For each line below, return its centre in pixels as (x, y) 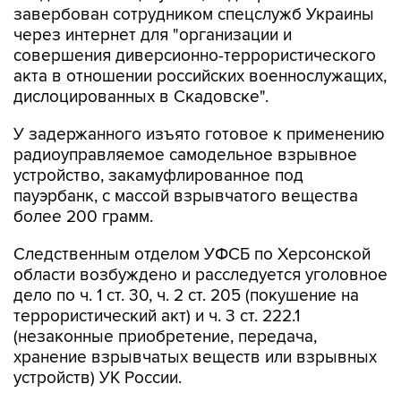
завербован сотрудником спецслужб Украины (194, 15)
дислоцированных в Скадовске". (141, 98)
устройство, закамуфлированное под (158, 176)
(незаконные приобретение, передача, (165, 337)
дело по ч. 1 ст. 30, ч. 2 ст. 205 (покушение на (186, 296)
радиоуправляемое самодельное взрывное (185, 156)
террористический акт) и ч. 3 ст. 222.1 (157, 317)
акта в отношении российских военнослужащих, (200, 77)
